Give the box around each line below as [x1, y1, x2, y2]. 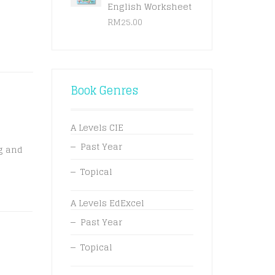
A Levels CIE [70, 120, 123, 135]
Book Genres [70, 80, 138, 100]
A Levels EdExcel [70, 195, 144, 211]
